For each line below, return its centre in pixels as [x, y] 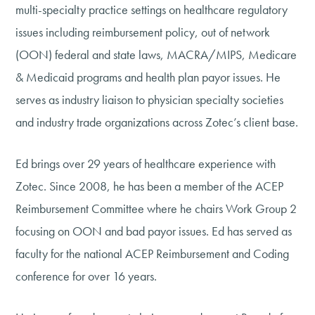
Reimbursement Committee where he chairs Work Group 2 [156, 209]
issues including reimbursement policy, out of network [143, 32]
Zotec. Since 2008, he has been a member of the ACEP [150, 186]
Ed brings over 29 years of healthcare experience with [146, 164]
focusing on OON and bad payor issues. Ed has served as [154, 231]
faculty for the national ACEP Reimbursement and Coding [153, 254]
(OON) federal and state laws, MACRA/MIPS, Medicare [156, 55]
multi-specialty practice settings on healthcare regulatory [152, 10]
